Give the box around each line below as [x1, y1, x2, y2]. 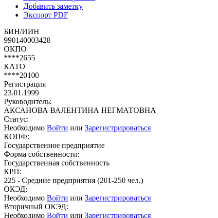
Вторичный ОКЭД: [4, 202, 68, 211]
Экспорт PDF [23, 10, 68, 19]
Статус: [4, 114, 29, 123]
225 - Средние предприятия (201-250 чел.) [4, 176, 143, 184]
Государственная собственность [4, 158, 109, 167]
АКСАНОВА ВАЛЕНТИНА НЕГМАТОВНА [4, 106, 156, 114]
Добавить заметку [23, 1, 83, 10]
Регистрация [4, 79, 46, 88]
